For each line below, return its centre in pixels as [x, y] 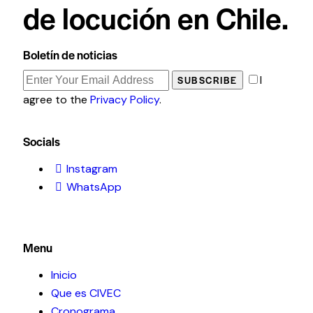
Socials [42, 141]
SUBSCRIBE [208, 80]
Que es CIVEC [86, 293]
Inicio [64, 275]
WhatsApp [94, 187]
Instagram [92, 169]
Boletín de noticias [70, 55]
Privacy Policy [125, 100]
